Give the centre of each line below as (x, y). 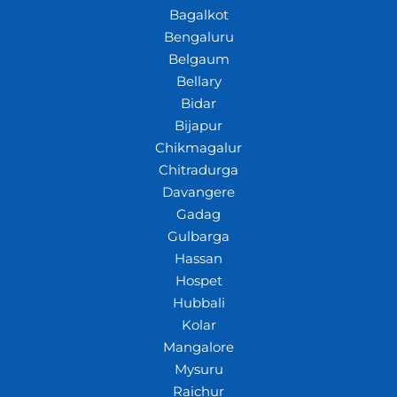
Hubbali (198, 303)
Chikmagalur (198, 148)
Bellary (198, 81)
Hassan (198, 258)
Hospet (198, 280)
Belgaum (198, 59)
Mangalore (198, 347)
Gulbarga (198, 236)
